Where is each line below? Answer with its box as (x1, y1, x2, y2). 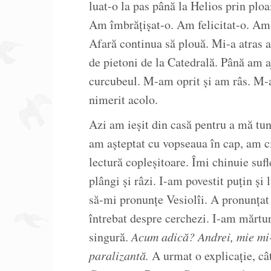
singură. (89, 229, 131, 246)
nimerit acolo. (89, 91, 158, 108)
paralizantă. (89, 247, 149, 264)
